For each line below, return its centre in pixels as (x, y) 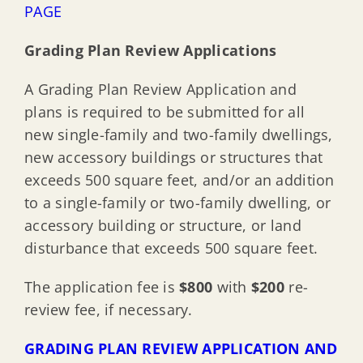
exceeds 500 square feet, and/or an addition (179, 180)
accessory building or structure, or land (162, 226)
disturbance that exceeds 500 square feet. (171, 248)
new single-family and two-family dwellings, (178, 135)
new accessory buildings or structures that (173, 158)
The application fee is (102, 287)
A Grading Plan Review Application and (160, 90)
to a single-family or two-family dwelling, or (177, 203)
